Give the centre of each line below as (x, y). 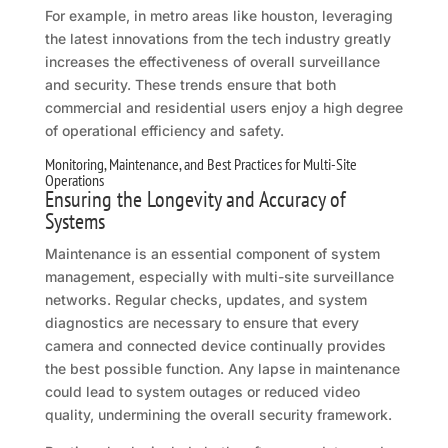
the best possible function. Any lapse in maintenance (222, 369)
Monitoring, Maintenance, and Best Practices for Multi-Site (200, 164)
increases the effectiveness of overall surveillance (212, 62)
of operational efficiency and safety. (164, 131)
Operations (74, 180)
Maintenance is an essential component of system (212, 254)
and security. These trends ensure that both (190, 85)
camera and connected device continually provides (215, 346)
